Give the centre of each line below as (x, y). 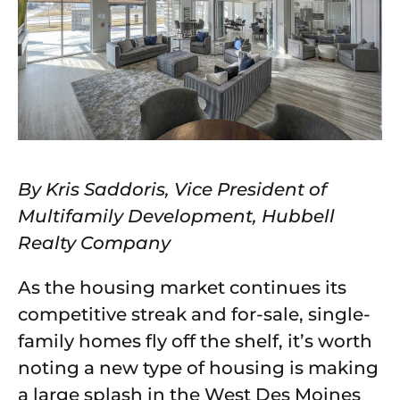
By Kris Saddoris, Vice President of (172, 190)
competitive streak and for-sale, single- (194, 315)
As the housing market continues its (182, 288)
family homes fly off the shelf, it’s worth (195, 342)
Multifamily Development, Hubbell (176, 217)
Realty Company (94, 243)
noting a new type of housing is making (198, 368)
